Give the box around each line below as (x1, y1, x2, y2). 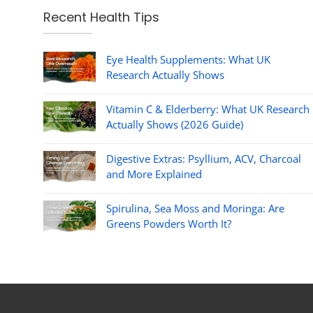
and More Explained (106, 166, 202, 181)
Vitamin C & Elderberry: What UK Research (106, 101, 310, 116)
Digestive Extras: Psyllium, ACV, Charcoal (106, 151, 301, 166)
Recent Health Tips (43, 8, 159, 27)
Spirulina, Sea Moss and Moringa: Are (106, 201, 284, 215)
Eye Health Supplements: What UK (106, 52, 270, 66)
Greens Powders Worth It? (106, 216, 231, 231)
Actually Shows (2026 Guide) (106, 117, 243, 131)
